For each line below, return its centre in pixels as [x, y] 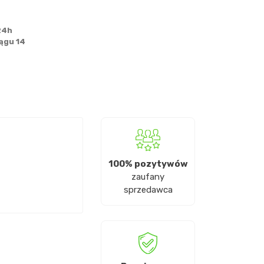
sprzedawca [148, 189]
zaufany [148, 176]
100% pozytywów [148, 164]
